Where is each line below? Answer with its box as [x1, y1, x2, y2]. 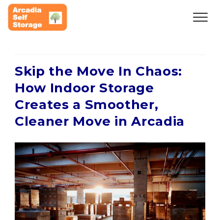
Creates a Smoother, [15, 97, 159, 112]
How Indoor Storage [15, 80, 154, 96]
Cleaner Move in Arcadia [15, 113, 185, 129]
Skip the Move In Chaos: [15, 63, 182, 79]
